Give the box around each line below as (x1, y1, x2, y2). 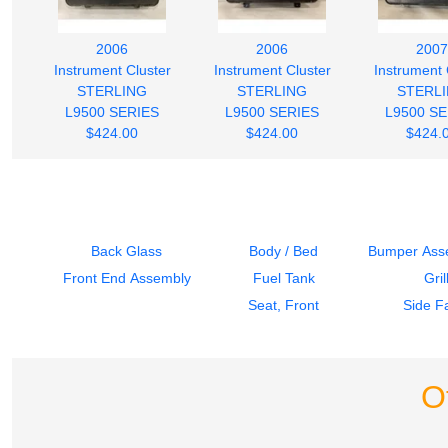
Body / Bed (249, 242, 318, 259)
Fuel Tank (252, 269, 315, 286)
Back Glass (91, 242, 162, 259)
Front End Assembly (62, 269, 191, 286)
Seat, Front (248, 296, 319, 313)
